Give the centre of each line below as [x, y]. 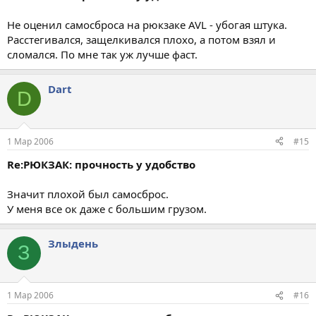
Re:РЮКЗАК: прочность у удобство [101, 164]
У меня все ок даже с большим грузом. [107, 208]
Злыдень [73, 243]
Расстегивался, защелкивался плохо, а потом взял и [141, 39]
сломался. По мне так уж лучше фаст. [102, 54]
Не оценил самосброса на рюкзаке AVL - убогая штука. [147, 25]
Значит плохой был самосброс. [88, 194]
